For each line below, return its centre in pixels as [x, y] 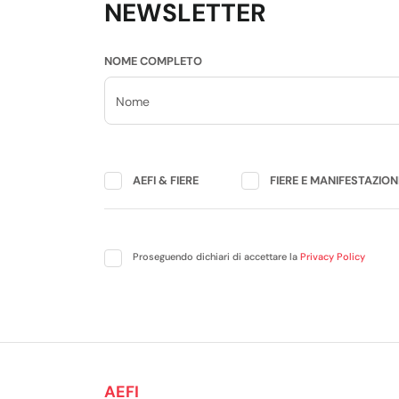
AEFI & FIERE [166, 180]
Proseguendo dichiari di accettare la [216, 256]
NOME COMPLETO [153, 61]
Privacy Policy [333, 256]
